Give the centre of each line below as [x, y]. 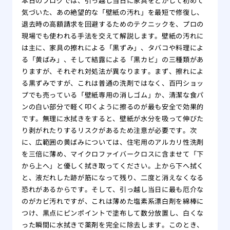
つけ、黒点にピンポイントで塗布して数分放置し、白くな [112, 213]
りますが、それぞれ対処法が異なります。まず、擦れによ [112, 71]
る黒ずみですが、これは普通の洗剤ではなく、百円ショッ [112, 83]
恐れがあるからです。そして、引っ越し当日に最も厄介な [112, 189]
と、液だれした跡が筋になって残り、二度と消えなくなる [112, 177]
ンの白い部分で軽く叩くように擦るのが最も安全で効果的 [112, 106]
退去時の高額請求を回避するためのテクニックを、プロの [112, 24]
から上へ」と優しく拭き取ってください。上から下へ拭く [112, 165]
